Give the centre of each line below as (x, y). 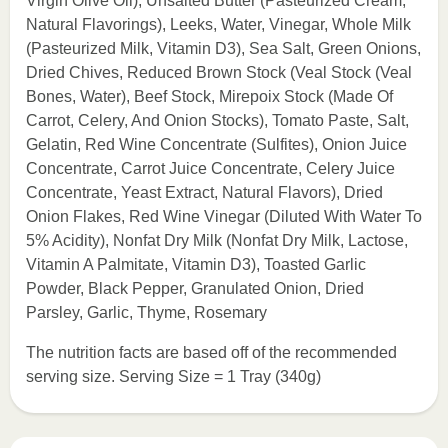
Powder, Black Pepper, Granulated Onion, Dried (195, 288)
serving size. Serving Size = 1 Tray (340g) (173, 376)
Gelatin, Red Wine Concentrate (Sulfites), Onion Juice (216, 144)
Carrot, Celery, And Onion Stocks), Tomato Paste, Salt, (217, 120)
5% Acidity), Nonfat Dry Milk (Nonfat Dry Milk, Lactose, (217, 240)
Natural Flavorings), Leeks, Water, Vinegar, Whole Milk (218, 24)
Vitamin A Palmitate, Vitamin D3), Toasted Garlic (196, 264)
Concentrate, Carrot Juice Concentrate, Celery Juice (210, 168)
